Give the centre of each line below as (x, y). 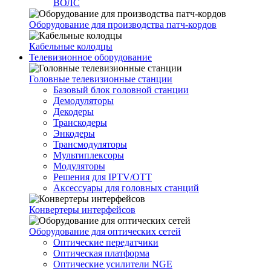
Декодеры (73, 112)
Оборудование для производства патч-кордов (123, 24)
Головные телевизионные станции (101, 79)
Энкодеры (74, 133)
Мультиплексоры (89, 155)
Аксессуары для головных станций (126, 188)
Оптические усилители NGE (113, 264)
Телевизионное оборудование (90, 57)
